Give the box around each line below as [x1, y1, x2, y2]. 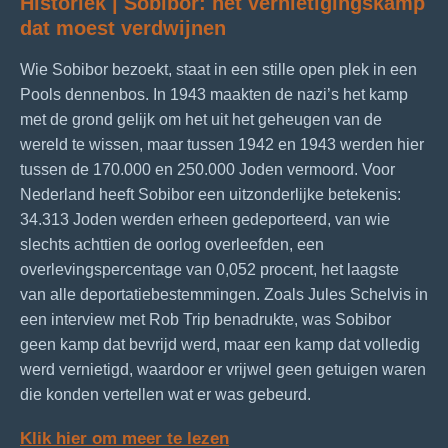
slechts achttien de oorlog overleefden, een [20, 235, 324, 253]
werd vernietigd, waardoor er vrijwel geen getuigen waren [20, 360, 426, 378]
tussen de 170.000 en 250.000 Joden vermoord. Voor [20, 160, 395, 178]
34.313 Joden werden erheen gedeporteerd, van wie [20, 210, 390, 228]
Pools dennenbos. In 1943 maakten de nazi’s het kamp [20, 85, 408, 103]
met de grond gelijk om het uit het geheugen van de [20, 110, 382, 128]
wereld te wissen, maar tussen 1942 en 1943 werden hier [20, 135, 424, 153]
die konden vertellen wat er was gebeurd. [20, 385, 315, 403]
